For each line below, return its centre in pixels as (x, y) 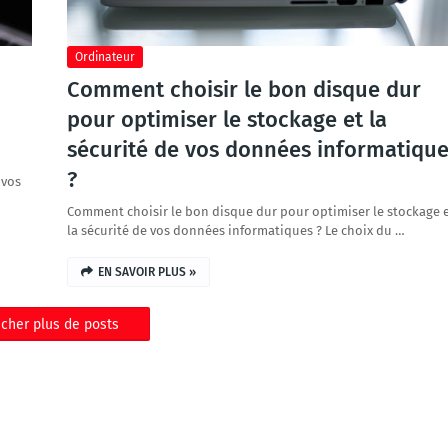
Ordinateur (104, 57)
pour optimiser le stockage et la (226, 119)
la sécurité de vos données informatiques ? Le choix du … (235, 230)
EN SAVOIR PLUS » (146, 272)
